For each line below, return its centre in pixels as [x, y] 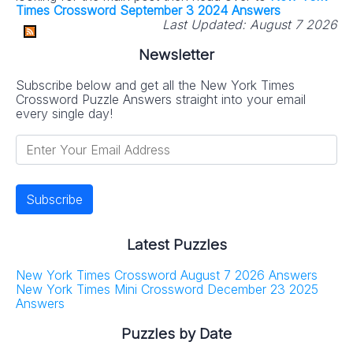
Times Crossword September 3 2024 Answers [148, 11]
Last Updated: [204, 25]
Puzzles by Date [176, 333]
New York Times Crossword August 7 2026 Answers [167, 275]
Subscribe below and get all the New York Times [155, 85]
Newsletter [176, 54]
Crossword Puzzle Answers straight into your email [161, 99]
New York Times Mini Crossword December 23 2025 [167, 290]
